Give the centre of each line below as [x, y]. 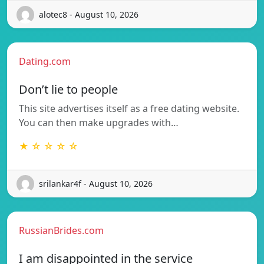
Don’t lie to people [68, 89]
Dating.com [45, 61]
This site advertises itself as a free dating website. [129, 108]
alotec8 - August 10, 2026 [89, 15]
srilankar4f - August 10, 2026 [96, 184]
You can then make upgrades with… [99, 122]
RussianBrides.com [61, 230]
